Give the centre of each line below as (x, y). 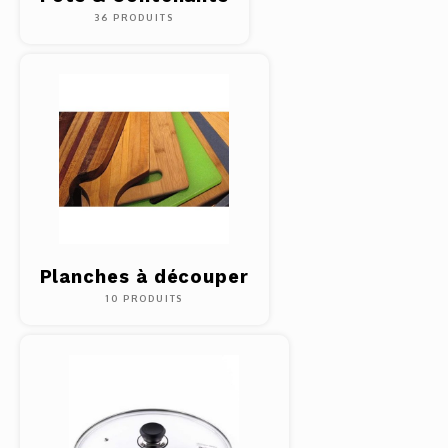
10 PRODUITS (144, 298)
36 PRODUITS (134, 17)
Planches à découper (144, 276)
